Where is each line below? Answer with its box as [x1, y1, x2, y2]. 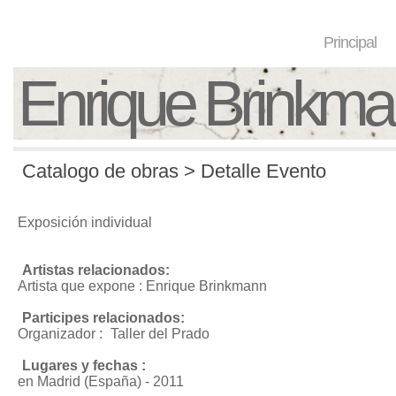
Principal [324, 34, 377, 51]
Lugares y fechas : [22, 358, 146, 373]
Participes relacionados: [22, 310, 185, 325]
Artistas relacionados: [22, 263, 170, 278]
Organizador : [18, 326, 106, 341]
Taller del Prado [110, 326, 209, 341]
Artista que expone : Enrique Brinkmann [18, 278, 267, 293]
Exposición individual [18, 215, 152, 230]
